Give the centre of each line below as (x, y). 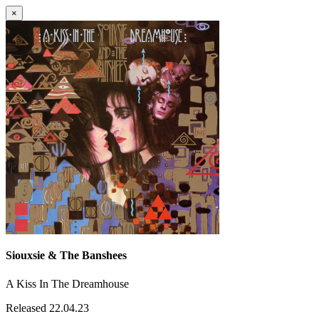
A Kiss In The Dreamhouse (67, 283)
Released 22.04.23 (47, 308)
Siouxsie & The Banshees (66, 256)
